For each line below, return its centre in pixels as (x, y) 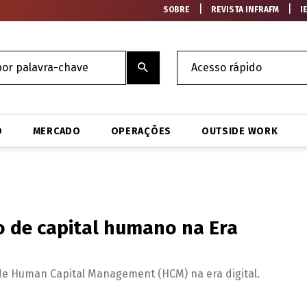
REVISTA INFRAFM (245, 10)
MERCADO (57, 131)
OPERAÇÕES (141, 131)
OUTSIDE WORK (240, 131)
